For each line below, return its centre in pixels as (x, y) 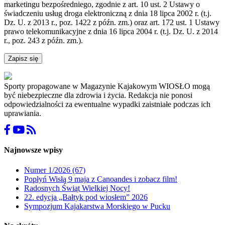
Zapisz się (23, 58)
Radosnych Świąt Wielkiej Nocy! (77, 188)
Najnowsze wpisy (33, 150)
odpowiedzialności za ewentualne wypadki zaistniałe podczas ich (107, 104)
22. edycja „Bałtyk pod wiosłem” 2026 (86, 197)
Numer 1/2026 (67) (55, 170)
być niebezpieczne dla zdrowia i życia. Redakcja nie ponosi (98, 95)
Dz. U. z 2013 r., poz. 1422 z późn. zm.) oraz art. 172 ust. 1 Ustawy (112, 22)
